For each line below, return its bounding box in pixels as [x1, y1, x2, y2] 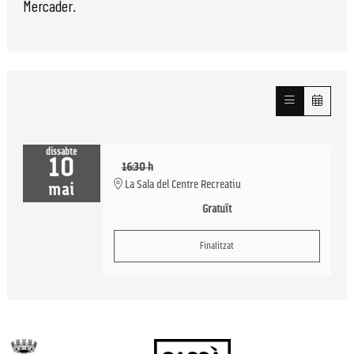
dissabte [46, 148, 77, 158]
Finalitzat [199, 242, 234, 252]
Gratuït [201, 204, 232, 217]
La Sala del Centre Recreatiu [122, 179, 241, 192]
